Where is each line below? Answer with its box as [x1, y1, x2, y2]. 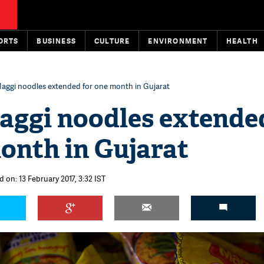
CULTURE [94, 36, 130, 46]
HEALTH [226, 36, 258, 46]
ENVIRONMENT [148, 36, 208, 46]
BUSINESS [37, 36, 77, 46]
